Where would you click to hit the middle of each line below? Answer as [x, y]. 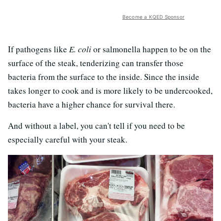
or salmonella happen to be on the [151, 49]
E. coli [80, 49]
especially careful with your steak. [68, 139]
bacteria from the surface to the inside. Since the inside [104, 76]
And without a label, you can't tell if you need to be [96, 125]
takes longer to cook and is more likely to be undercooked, [110, 90]
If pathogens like [38, 49]
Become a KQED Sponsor [153, 17]
